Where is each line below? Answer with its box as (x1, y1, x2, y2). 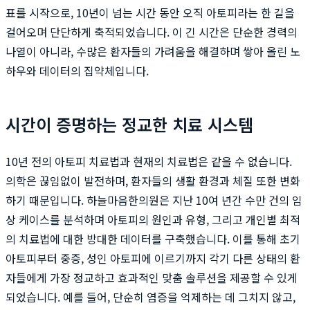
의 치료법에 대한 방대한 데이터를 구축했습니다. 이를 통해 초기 (6, 230, 300, 247)
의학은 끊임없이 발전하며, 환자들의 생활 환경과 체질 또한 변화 (6, 172, 300, 189)
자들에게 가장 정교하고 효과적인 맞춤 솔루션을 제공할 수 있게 (6, 268, 298, 286)
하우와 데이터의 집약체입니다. (6, 62, 149, 79)
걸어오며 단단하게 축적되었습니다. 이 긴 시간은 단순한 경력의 (6, 23, 298, 40)
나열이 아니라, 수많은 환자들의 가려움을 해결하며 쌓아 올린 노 (6, 42, 300, 60)
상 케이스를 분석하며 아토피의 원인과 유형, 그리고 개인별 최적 (6, 210, 300, 228)
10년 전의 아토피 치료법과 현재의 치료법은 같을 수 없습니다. (6, 152, 292, 170)
